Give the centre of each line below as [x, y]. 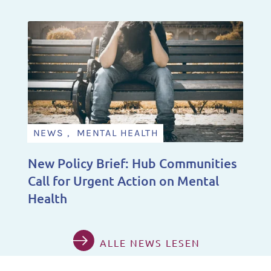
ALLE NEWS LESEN [150, 242]
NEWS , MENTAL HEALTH [96, 133]
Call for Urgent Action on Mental [123, 180]
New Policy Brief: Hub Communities [132, 163]
